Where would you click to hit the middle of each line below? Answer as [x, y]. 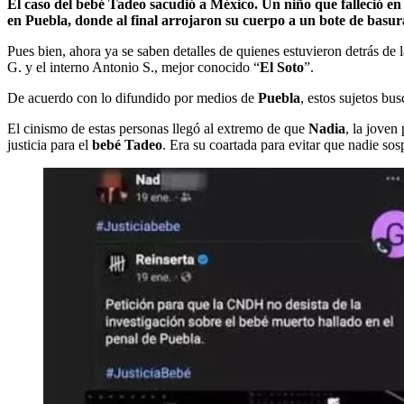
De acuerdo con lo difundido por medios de [133, 97]
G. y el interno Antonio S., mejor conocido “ [133, 67]
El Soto [282, 67]
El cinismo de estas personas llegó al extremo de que [158, 128]
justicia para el [50, 144]
